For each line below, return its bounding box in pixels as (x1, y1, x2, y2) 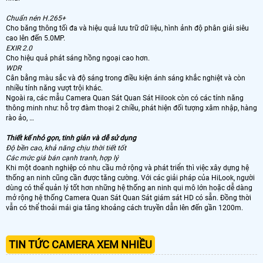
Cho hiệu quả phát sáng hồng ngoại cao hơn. (6, 53, 150, 62)
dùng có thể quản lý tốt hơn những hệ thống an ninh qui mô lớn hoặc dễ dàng (6, 183, 252, 192)
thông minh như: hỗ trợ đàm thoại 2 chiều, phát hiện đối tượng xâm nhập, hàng (6, 103, 257, 112)
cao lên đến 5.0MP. (6, 33, 65, 42)
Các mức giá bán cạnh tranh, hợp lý (6, 153, 119, 162)
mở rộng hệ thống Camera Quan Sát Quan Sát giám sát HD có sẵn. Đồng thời (6, 193, 251, 202)
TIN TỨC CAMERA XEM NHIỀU (9, 238, 152, 251)
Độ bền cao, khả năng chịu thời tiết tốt (6, 143, 126, 152)
